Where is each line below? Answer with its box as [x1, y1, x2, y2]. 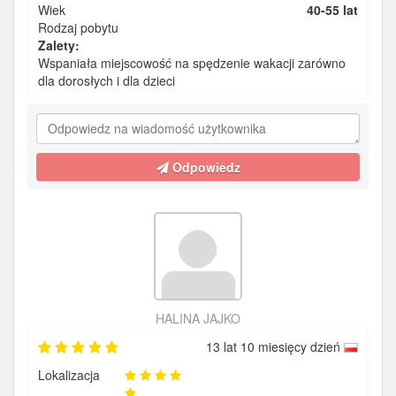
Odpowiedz [168, 158, 240, 176]
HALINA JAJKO [156, 309, 240, 327]
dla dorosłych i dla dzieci [38, 72, 175, 89]
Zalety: [38, 36, 80, 54]
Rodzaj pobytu [38, 19, 118, 36]
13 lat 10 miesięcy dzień [206, 338, 344, 355]
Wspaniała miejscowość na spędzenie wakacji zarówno [38, 54, 346, 72]
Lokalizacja [38, 366, 100, 384]
